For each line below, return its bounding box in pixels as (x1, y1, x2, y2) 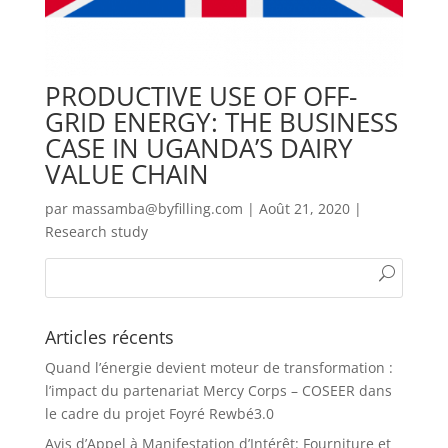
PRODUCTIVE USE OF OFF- (44, 77, 357, 114)
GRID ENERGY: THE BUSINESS (44, 103, 398, 140)
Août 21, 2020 (258, 198, 350, 218)
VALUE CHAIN (44, 155, 209, 192)
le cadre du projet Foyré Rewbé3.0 (44, 403, 274, 423)
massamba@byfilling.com (71, 198, 243, 218)
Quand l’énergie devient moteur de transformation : (44, 357, 393, 377)
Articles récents (44, 324, 174, 349)
